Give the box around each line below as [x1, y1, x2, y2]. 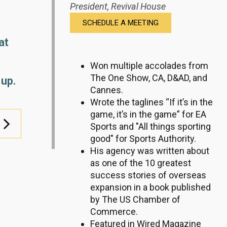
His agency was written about [90, 145, 209, 156]
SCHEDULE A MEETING [83, 18, 159, 27]
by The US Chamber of [90, 194, 180, 205]
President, [70, 1, 111, 12]
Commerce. [90, 206, 138, 217]
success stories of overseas [90, 170, 206, 180]
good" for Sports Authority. [90, 133, 196, 144]
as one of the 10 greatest [90, 158, 191, 168]
